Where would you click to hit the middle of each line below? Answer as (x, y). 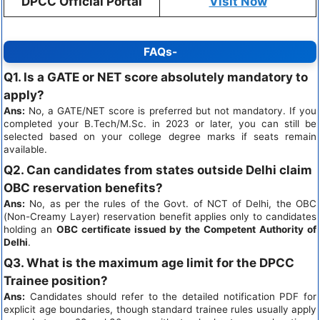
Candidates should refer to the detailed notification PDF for (171, 297)
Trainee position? (56, 281)
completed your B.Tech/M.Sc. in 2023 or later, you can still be (160, 124)
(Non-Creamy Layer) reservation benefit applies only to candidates (160, 217)
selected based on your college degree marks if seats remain (160, 137)
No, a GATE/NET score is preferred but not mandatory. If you (171, 111)
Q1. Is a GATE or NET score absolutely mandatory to (156, 77)
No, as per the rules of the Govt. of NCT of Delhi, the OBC (171, 204)
